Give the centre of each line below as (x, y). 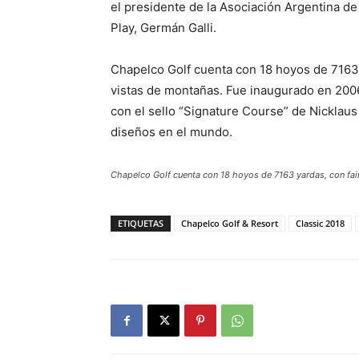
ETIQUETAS (141, 223)
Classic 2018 (320, 223)
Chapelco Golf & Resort (230, 223)
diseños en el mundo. (171, 132)
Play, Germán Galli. (163, 28)
